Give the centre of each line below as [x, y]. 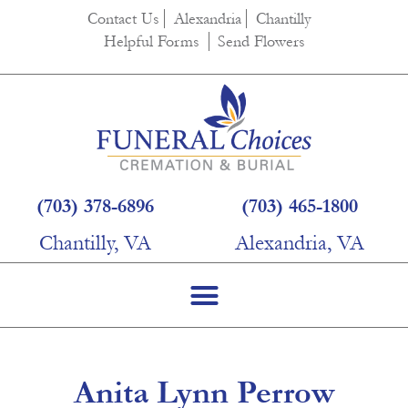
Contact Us [123, 19]
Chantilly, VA [95, 243]
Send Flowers [261, 41]
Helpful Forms [151, 41]
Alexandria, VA [299, 243]
